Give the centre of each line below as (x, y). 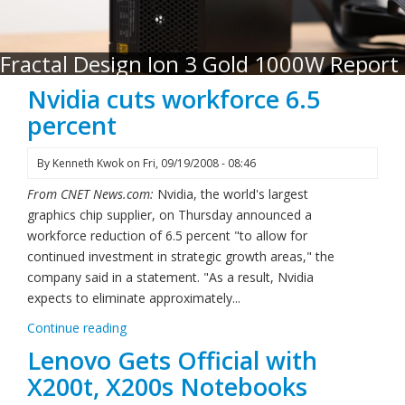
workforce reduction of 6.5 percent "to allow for (167, 235)
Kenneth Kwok (88, 163)
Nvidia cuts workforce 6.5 (174, 99)
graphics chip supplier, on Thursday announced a (170, 215)
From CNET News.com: (92, 194)
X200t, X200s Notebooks (167, 386)
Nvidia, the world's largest (233, 194)
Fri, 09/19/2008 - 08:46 (199, 163)
